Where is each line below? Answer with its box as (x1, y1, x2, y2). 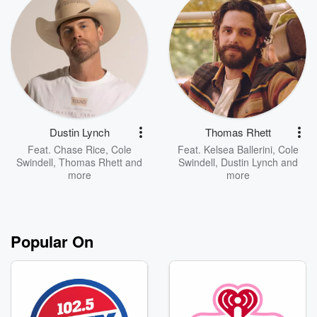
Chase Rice (53, 142, 105, 157)
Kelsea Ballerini (203, 142, 272, 157)
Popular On (11, 230, 93, 253)
